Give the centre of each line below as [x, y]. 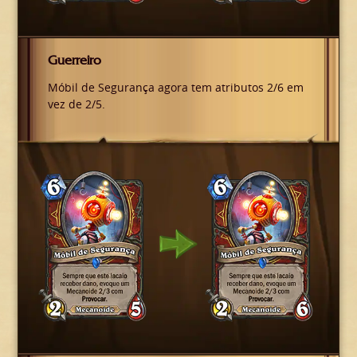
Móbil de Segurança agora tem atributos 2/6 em [175, 87]
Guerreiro [74, 60]
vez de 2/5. [76, 104]
